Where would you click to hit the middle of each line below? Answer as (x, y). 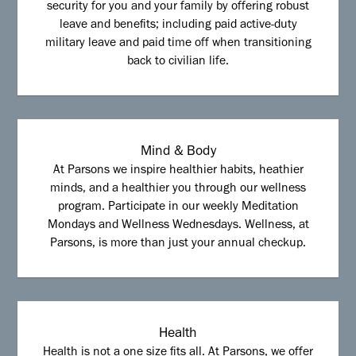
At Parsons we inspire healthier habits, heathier (178, 172)
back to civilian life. (178, 63)
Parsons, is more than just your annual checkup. (178, 245)
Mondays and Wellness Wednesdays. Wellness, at (178, 226)
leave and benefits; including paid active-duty (178, 26)
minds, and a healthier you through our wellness (178, 190)
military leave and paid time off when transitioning (178, 44)
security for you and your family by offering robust (178, 8)
